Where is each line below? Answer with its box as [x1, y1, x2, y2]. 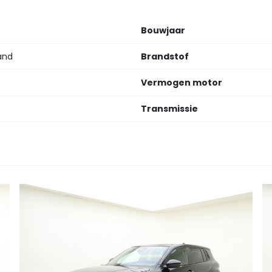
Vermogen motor [141, 76, 222, 89]
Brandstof [141, 50, 189, 63]
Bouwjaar [141, 24, 185, 37]
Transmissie [141, 103, 198, 115]
